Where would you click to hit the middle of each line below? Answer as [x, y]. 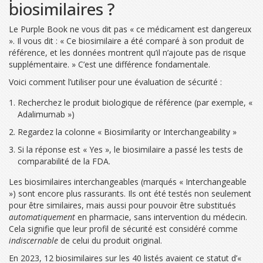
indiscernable [33, 240]
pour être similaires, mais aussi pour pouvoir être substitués [122, 205]
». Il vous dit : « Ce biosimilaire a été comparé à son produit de [127, 41]
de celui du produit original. [110, 240]
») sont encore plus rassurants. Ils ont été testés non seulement [130, 193]
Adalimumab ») [46, 114]
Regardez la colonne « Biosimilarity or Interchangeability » [127, 131]
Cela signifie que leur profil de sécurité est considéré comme [123, 228]
